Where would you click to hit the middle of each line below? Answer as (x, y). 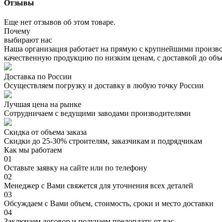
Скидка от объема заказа (45, 132)
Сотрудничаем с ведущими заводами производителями (97, 113)
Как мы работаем (33, 150)
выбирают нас (28, 40)
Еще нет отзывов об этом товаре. (60, 22)
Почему (17, 31)
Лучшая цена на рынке (43, 105)
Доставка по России (38, 77)
